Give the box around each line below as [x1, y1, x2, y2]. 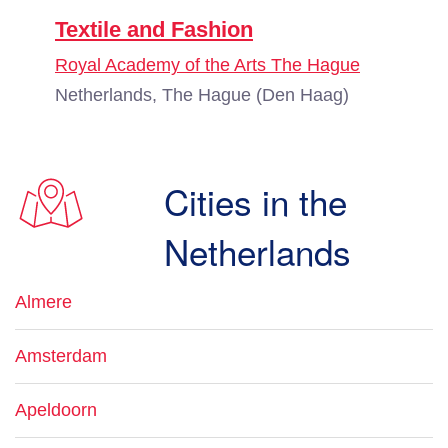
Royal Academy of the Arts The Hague [55, 55, 360, 75]
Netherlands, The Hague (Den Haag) [55, 85, 349, 105]
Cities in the [164, 176, 348, 226]
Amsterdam [15, 346, 107, 366]
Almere [15, 292, 72, 312]
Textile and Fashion [55, 17, 253, 42]
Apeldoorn [15, 400, 97, 420]
